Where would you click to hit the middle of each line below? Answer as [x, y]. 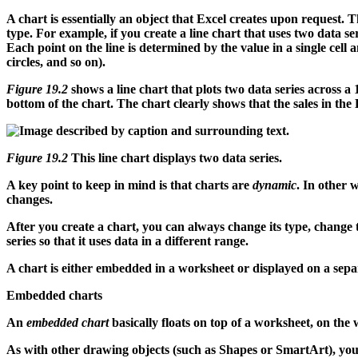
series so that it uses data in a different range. [127, 241]
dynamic [274, 185]
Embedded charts [54, 295]
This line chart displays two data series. [175, 157]
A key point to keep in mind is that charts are [129, 185]
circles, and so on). [56, 62]
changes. [30, 199]
